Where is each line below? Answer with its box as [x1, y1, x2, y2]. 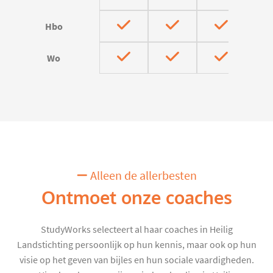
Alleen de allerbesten [87, 168, 197, 183]
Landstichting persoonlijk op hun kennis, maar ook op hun [16, 238, 257, 251]
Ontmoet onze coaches [41, 186, 232, 210]
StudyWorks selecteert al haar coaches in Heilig [40, 223, 233, 236]
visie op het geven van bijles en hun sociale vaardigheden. [19, 253, 254, 266]
